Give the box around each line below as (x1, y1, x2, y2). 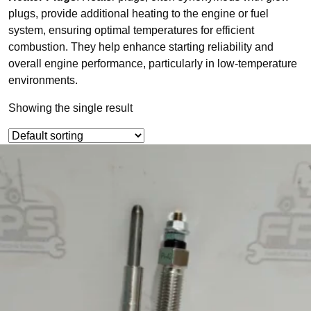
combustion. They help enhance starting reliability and (8, 41, 274, 53)
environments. (8, 74, 78, 87)
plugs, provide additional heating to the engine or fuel (8, 8, 269, 20)
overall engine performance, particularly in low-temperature (8, 58, 297, 70)
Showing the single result (8, 102, 133, 115)
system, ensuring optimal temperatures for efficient (8, 24, 254, 37)
